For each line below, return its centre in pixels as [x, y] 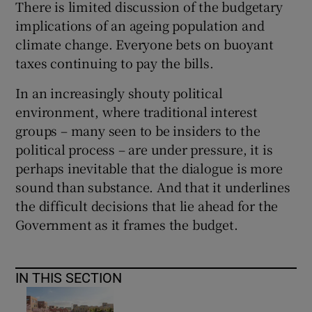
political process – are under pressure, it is [144, 149]
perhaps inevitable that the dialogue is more [149, 167]
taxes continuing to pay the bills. [115, 62]
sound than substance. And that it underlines [153, 186]
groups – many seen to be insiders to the [138, 130]
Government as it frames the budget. [127, 224]
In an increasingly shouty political [119, 92]
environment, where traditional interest [136, 111]
